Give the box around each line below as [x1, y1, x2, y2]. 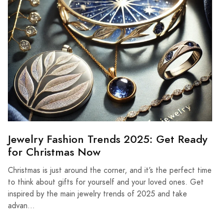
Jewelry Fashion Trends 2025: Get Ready [8, 131, 207, 147]
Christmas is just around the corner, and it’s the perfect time [8, 165, 212, 176]
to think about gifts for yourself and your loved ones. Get [8, 176, 204, 188]
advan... [8, 200, 35, 211]
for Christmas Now [8, 144, 101, 160]
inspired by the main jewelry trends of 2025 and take [8, 188, 187, 199]
